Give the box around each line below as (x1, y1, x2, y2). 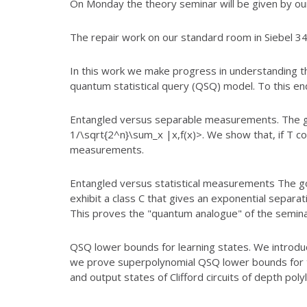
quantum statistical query (70, 78, 192, 93)
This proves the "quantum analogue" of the (70, 206, 273, 220)
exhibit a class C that (70, 191, 167, 205)
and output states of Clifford (70, 269, 206, 284)
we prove (70, 254, 118, 269)
